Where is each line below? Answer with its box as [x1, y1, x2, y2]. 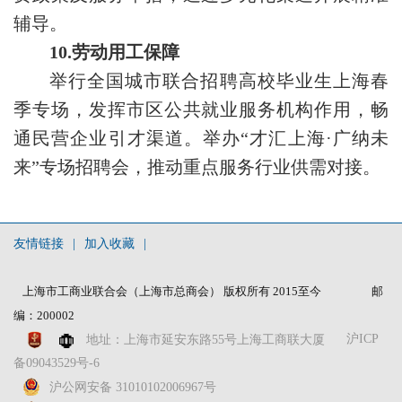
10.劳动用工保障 [49, 42, 179, 63]
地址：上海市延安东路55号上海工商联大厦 [86, 333, 325, 347]
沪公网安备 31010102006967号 [49, 380, 216, 394]
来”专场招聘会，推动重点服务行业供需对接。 [13, 157, 380, 178]
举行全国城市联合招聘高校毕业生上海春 [49, 71, 389, 92]
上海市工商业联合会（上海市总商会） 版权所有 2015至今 [22, 284, 321, 299]
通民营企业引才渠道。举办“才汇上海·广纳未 [13, 128, 389, 149]
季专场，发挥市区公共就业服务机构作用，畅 [13, 100, 389, 120]
